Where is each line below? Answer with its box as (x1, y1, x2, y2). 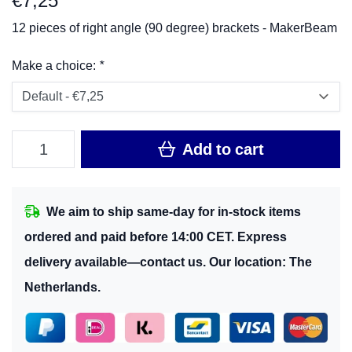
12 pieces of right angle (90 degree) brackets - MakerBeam (12, 21, 337, 35)
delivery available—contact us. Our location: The (24, 255, 312, 269)
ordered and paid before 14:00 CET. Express (24, 230, 287, 244)
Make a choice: (12, 59, 99, 72)
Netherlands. (24, 280, 101, 294)
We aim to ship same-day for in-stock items (46, 205, 301, 218)
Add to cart (178, 141, 264, 158)
